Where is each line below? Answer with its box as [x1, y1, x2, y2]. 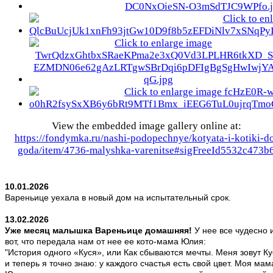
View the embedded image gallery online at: [51, 120, 241, 132]
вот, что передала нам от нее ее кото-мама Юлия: [5, 236, 206, 247]
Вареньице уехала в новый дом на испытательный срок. [5, 193, 231, 203]
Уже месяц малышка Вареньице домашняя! [5, 225, 192, 236]
